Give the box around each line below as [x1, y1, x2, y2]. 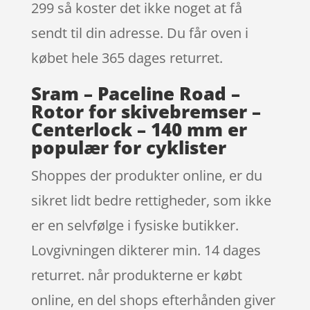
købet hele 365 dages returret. [30, 48, 223, 67]
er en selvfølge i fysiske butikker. [30, 215, 239, 235]
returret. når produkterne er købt [30, 265, 242, 284]
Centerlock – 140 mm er [30, 116, 247, 142]
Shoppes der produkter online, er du [30, 165, 262, 185]
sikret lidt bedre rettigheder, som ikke [30, 190, 271, 210]
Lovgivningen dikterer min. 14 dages [30, 240, 261, 259]
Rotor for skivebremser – [30, 98, 261, 124]
